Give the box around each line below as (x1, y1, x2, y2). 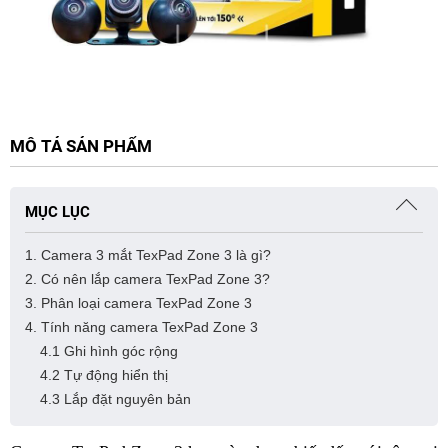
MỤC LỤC (25, 203, 90, 222)
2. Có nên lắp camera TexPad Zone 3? (25, 271, 270, 288)
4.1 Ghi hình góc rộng (40, 343, 178, 360)
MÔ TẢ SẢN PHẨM (10, 136, 152, 157)
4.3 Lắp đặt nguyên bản (40, 391, 191, 408)
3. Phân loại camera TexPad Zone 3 (25, 295, 252, 312)
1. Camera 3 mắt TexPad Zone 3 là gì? (25, 247, 271, 264)
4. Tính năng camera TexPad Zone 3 (25, 319, 258, 336)
